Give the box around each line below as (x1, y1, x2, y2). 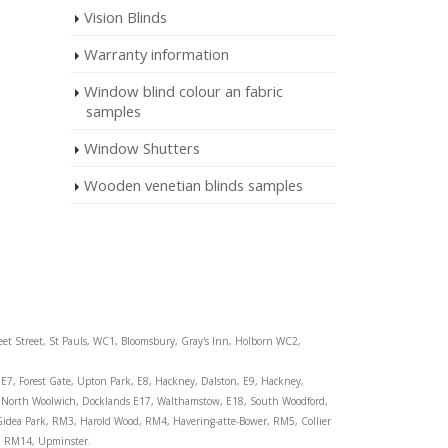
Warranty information (84, 44, 229, 64)
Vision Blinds (84, 7, 167, 27)
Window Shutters (84, 138, 200, 158)
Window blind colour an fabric (84, 81, 283, 101)
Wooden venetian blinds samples (84, 175, 303, 195)
